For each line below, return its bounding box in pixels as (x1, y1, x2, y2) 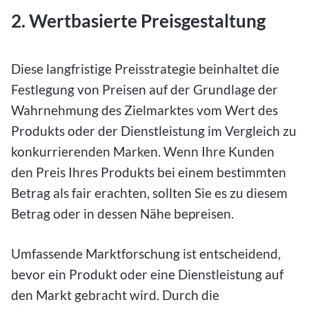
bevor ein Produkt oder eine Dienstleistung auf (11, 266, 283, 283)
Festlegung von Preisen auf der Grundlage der (11, 81, 278, 97)
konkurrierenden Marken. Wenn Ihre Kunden (11, 143, 275, 159)
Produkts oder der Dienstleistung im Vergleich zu (11, 122, 297, 139)
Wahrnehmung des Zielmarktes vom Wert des (11, 101, 278, 118)
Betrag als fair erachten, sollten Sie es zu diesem (11, 184, 288, 201)
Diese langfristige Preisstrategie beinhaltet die (11, 60, 279, 77)
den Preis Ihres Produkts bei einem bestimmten (11, 163, 286, 180)
